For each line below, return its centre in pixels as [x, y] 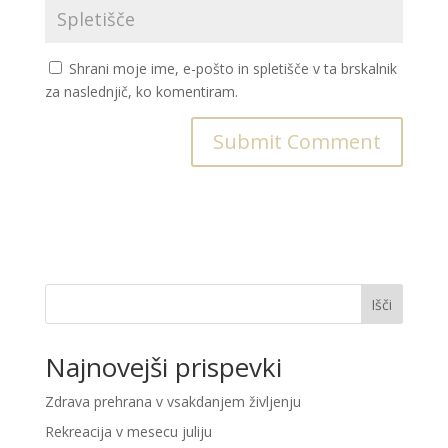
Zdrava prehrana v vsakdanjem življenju [172, 401]
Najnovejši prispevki [163, 367]
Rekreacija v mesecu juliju [128, 431]
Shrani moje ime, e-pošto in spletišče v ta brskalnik [232, 68]
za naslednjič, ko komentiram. [141, 91]
